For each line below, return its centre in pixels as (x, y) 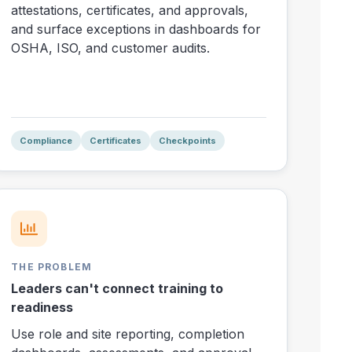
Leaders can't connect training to (117, 289)
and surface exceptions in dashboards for (136, 29)
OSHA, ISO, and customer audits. (111, 48)
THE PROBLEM (51, 267)
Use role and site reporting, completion (128, 334)
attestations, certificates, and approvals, (130, 11)
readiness (42, 308)
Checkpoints (188, 140)
